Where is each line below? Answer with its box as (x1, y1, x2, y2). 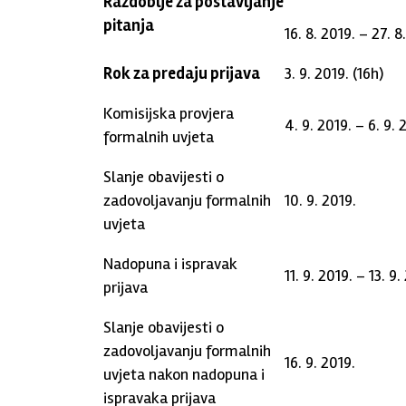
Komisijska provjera (103, 103, 234, 123)
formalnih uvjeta (103, 127, 214, 147)
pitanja (103, 15, 154, 35)
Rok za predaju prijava (103, 63, 260, 83)
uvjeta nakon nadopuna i (103, 364, 265, 384)
